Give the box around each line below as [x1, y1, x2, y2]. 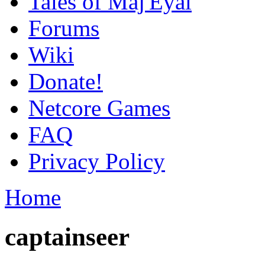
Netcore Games [28, 95, 170, 121]
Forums [28, 15, 99, 41]
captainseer [5, 222, 130, 251]
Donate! [28, 69, 103, 94]
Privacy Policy [28, 148, 165, 174]
